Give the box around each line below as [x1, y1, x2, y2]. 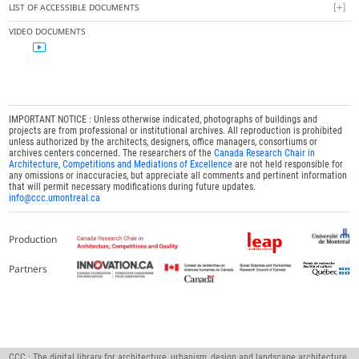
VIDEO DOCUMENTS [9, 26, 87, 38]
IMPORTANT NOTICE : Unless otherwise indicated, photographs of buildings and [9, 114, 318, 126]
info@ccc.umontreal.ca [9, 192, 101, 204]
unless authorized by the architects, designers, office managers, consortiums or [9, 136, 318, 148]
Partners [9, 261, 48, 276]
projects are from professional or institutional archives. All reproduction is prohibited [9, 125, 343, 137]
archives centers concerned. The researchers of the [9, 147, 215, 159]
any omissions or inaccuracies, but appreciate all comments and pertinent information [9, 170, 348, 182]
